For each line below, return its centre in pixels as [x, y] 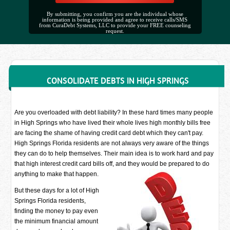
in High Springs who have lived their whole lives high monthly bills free [113, 123]
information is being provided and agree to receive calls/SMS [115, 20]
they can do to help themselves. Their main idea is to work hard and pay [114, 154]
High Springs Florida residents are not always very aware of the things [112, 143]
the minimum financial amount [56, 221]
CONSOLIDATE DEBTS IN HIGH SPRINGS [118, 81]
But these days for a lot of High [57, 190]
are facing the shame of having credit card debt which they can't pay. [109, 133]
